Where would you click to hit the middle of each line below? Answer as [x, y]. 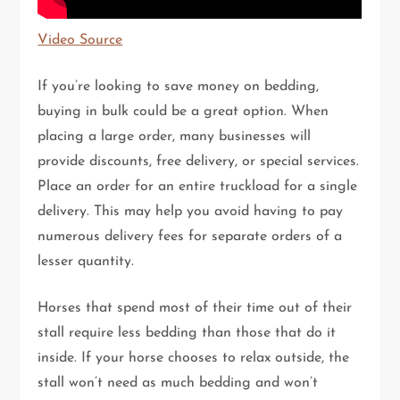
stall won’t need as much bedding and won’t [178, 383]
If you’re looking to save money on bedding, [179, 87]
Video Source [80, 41]
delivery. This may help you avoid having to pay [191, 212]
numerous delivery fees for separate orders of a [190, 237]
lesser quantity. [86, 262]
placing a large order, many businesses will [175, 137]
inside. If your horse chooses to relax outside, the [194, 358]
